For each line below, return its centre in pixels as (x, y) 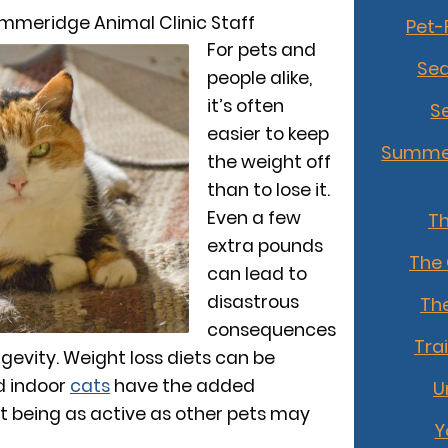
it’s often (245, 105)
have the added (182, 385)
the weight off (268, 161)
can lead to (256, 273)
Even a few (253, 217)
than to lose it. (268, 189)
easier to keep (267, 133)
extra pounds (264, 245)
